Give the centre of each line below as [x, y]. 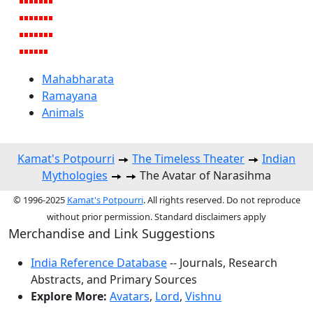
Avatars [130, 296]
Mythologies [75, 175]
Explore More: [69, 296]
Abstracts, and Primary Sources [114, 279]
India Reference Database [99, 262]
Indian [279, 158]
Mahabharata [78, 79]
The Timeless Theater [188, 158]
